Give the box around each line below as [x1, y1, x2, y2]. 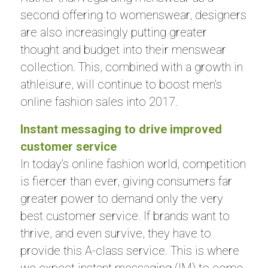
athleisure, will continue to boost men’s [20, 77, 222, 92]
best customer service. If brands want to [20, 209, 230, 223]
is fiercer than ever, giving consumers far [20, 174, 232, 188]
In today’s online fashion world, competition [20, 157, 246, 171]
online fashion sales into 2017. [20, 95, 178, 109]
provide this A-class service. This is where [20, 243, 239, 258]
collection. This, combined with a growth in [20, 60, 243, 74]
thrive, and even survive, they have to [20, 226, 211, 240]
